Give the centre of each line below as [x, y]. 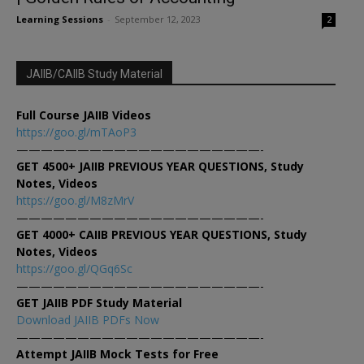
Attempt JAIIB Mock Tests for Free [117, 354]
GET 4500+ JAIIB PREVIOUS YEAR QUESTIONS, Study [160, 167]
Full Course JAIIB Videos [84, 115]
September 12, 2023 [158, 19]
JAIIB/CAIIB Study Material [94, 74]
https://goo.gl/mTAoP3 [76, 132]
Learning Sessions [60, 19]
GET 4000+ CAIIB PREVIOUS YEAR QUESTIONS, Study [162, 235]
